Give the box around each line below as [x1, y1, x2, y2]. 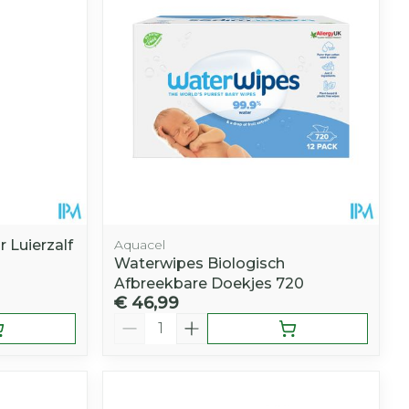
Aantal [113, 311, 163, 330]
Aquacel [114, 236, 166, 253]
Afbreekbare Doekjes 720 [114, 274, 305, 292]
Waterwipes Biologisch [114, 254, 286, 272]
